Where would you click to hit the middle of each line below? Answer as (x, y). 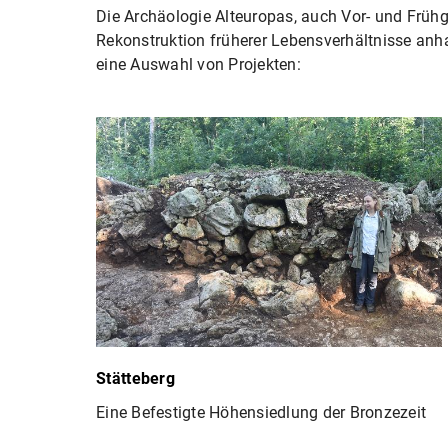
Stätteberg (135, 378)
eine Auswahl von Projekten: (198, 64)
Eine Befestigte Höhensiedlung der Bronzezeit (261, 412)
